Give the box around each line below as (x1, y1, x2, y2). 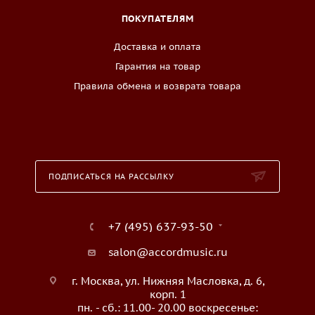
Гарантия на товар (115, 60, 200, 72)
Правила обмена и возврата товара (74, 80, 241, 92)
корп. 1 (149, 288, 186, 301)
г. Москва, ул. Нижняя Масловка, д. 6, (71, 274, 264, 288)
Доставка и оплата (114, 41, 201, 53)
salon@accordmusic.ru (108, 245, 228, 259)
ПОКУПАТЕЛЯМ (121, 13, 194, 25)
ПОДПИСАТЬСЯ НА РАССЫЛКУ (49, 172, 174, 181)
